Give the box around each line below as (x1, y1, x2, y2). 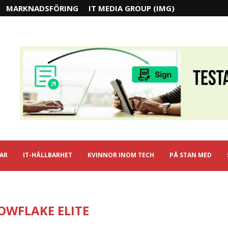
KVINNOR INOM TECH (88, 151, 154, 159)
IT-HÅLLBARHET (23, 151, 72, 159)
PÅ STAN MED (169, 151, 212, 159)
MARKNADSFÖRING (6, 3, 78, 13)
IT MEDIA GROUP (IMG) (89, 3, 175, 13)
